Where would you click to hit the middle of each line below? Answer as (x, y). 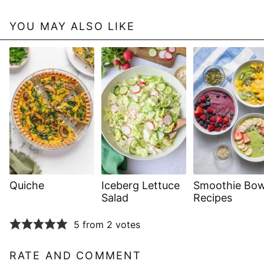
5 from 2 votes (107, 224)
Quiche (27, 185)
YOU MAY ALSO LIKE (72, 26)
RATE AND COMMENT (76, 255)
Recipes (213, 198)
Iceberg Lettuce (141, 185)
